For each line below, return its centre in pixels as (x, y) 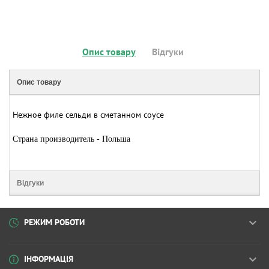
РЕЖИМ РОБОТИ (54, 222)
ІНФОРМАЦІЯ (49, 259)
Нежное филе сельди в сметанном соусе (88, 114)
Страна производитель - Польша (71, 139)
